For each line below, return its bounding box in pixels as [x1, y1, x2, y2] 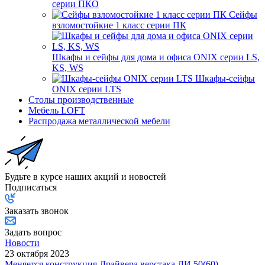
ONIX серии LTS [52, 83, 121, 94]
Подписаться [5, 182, 57, 192]
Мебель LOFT [28, 105, 85, 115]
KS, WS [52, 62, 83, 73]
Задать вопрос [5, 227, 62, 237]
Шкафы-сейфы [195, 73, 255, 83]
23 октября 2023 [5, 248, 69, 258]
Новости [5, 237, 40, 248]
